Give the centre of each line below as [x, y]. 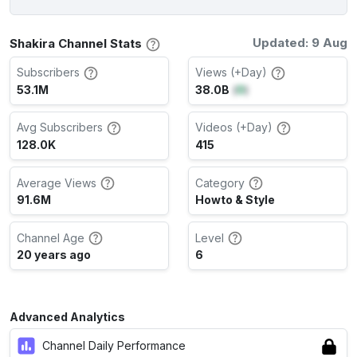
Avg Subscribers [60, 127]
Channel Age [51, 237]
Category [220, 182]
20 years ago [54, 255]
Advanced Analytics [67, 317]
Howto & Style [235, 200]
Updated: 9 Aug [300, 42]
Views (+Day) [231, 73]
